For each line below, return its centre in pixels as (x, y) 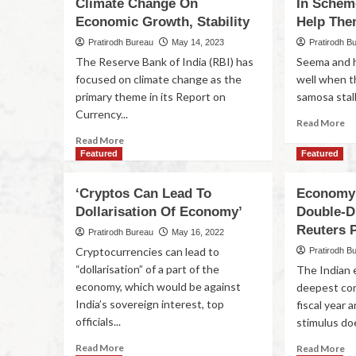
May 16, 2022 (197, 232)
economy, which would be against (158, 286)
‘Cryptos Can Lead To (143, 193)
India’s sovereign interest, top (149, 304)
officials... (98, 321)
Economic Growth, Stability (162, 22)
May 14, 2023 (197, 42)
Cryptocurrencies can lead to (147, 252)
